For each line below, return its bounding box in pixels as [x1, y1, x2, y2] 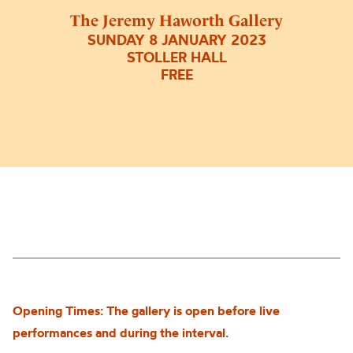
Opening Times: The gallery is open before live [13, 303, 280, 318]
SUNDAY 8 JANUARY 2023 [87, 31, 266, 50]
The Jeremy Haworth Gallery [70, 11, 283, 31]
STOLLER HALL [126, 48, 227, 67]
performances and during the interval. [13, 325, 229, 340]
